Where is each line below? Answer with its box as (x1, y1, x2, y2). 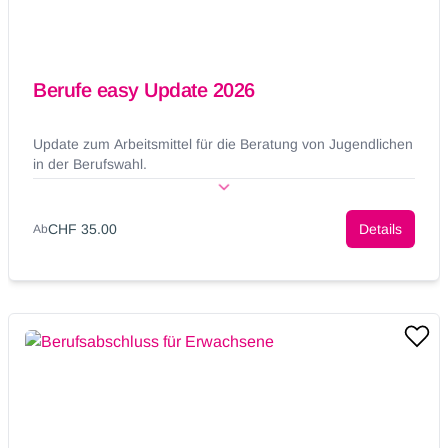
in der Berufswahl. (33, 156, 147, 173)
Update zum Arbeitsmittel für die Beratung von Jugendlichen (33, 136, 413, 153)
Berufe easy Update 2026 (33, 79, 255, 102)
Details (359, 221, 402, 238)
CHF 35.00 (48, 221, 117, 238)
